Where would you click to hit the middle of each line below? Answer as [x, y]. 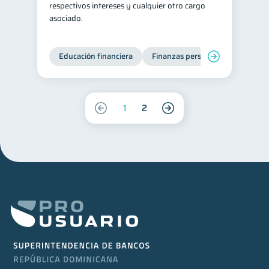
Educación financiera [96, 56]
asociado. [66, 18]
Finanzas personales [188, 56]
